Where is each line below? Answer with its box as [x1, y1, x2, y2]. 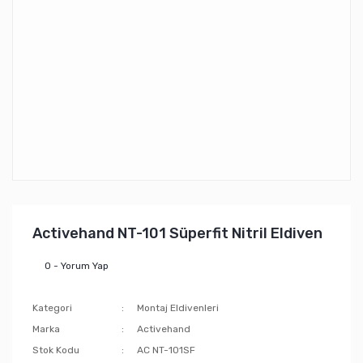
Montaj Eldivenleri [137, 302, 220, 314]
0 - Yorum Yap [45, 260, 109, 271]
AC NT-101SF [137, 344, 196, 356]
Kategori [32, 302, 72, 314]
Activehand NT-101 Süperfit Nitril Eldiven [32, 224, 322, 242]
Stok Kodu [32, 344, 79, 356]
